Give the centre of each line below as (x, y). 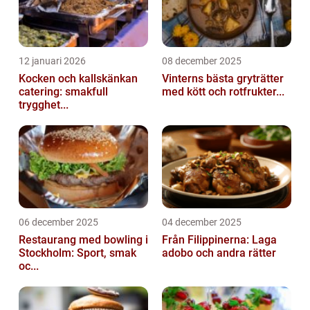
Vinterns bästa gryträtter (223, 78)
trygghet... (44, 104)
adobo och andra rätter (219, 253)
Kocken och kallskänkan (78, 78)
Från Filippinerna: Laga (219, 239)
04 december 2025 (202, 222)
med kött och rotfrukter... (223, 91)
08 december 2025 (202, 61)
